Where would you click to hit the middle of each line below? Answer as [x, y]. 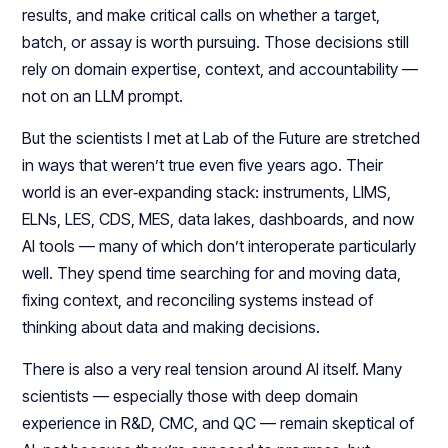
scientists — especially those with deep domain [190, 396]
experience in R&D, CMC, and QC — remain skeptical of [218, 423]
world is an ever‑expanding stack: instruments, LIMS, [207, 192]
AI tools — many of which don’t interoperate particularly [219, 246]
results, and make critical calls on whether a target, [201, 15]
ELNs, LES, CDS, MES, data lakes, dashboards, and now [218, 219]
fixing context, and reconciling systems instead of [198, 300]
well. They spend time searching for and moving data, [212, 273]
